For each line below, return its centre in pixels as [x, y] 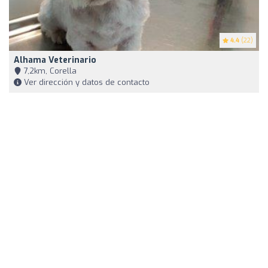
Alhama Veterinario [55, 60]
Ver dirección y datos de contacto [86, 83]
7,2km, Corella [49, 71]
